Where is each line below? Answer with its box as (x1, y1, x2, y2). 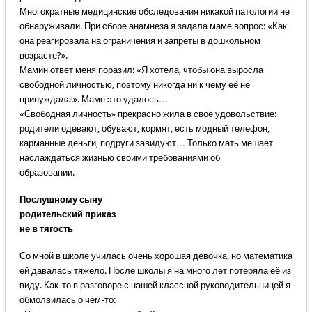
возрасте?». (19, 50, 68, 61)
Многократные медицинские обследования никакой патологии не (19, 6, 290, 17)
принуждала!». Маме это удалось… (19, 94, 168, 105)
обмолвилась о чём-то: (19, 295, 116, 306)
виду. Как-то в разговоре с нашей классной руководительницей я (19, 280, 290, 291)
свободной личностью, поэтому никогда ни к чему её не (19, 79, 250, 91)
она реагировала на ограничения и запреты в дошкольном (19, 36, 260, 47)
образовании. (19, 167, 75, 178)
